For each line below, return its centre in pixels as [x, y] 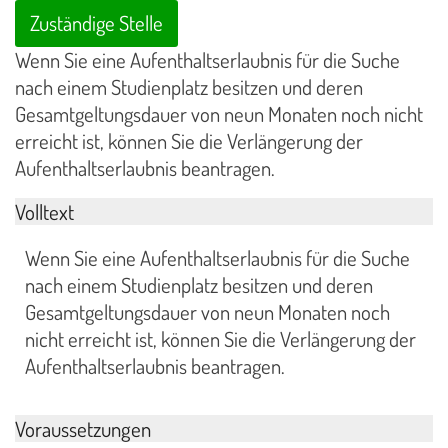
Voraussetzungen [83, 429]
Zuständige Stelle [96, 23]
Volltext [44, 211]
